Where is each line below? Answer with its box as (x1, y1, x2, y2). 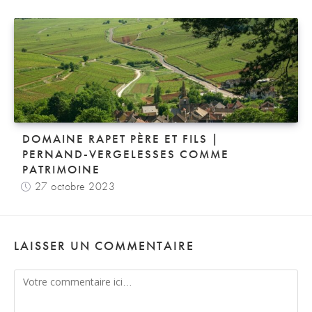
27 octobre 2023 (34, 179, 115, 194)
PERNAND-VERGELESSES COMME (22, 146, 229, 162)
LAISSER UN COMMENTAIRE (14, 237, 194, 253)
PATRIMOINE (22, 162, 100, 177)
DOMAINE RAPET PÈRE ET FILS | (22, 131, 219, 146)
